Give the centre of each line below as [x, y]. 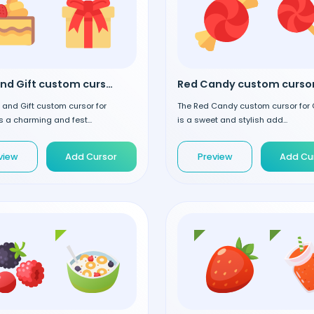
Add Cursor [91, 156]
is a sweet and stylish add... [232, 120]
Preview [215, 156]
